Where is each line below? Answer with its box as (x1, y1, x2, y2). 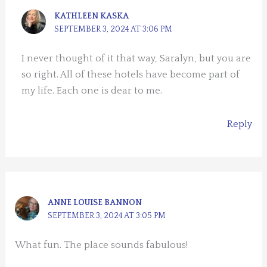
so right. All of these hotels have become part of (21, 69, 240, 80)
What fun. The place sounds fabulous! (15, 239, 188, 250)
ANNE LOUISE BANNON (48, 197, 142, 207)
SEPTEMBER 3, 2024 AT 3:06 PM (54, 24, 173, 35)
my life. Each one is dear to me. (21, 85, 163, 97)
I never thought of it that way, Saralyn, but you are (21, 53, 252, 64)
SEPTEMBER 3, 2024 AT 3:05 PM (48, 210, 166, 221)
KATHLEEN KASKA (54, 11, 129, 21)
